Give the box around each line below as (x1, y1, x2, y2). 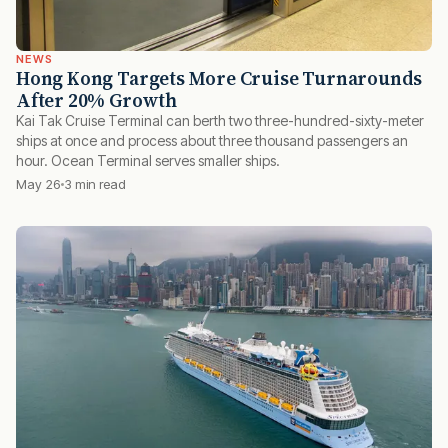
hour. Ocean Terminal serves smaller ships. (16, 151, 280, 169)
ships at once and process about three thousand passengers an (16, 131, 408, 149)
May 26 (16, 175, 61, 192)
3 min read (64, 175, 126, 192)
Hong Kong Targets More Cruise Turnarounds (16, 64, 423, 91)
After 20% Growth (16, 86, 177, 113)
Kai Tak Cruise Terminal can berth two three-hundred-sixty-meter (16, 111, 424, 129)
